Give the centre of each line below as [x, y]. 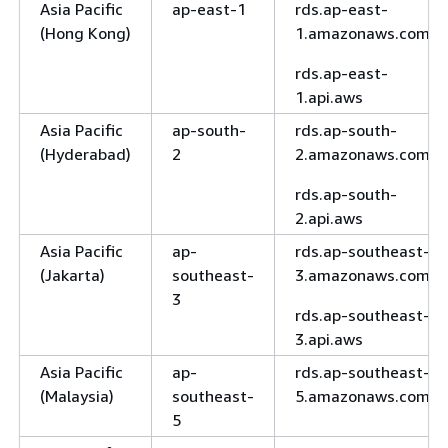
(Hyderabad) [85, 153]
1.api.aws [329, 96]
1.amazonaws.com [362, 32]
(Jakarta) [72, 274]
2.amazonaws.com [362, 153]
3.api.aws [329, 338]
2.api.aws [329, 217]
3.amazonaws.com [362, 274]
